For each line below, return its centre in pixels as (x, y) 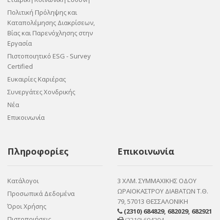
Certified (20, 66)
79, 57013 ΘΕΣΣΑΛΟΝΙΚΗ (153, 201)
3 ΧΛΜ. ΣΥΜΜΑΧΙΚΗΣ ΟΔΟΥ (157, 181)
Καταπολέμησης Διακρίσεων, (51, 23)
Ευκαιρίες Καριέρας (37, 79)
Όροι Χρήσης (27, 206)
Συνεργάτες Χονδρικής (41, 92)
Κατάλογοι (23, 181)
